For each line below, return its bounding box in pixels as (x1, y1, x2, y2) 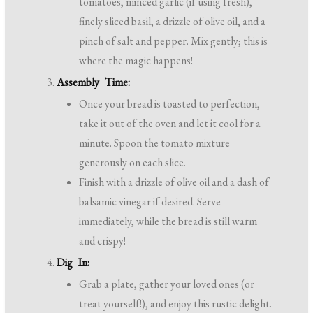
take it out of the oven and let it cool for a (79, 115, 261, 131)
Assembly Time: (57, 74, 131, 89)
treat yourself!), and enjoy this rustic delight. (79, 296, 272, 311)
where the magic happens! (79, 52, 194, 68)
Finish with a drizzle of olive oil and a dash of (79, 174, 270, 189)
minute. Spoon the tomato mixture (79, 135, 231, 150)
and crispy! (79, 233, 126, 248)
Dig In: (57, 254, 90, 270)
